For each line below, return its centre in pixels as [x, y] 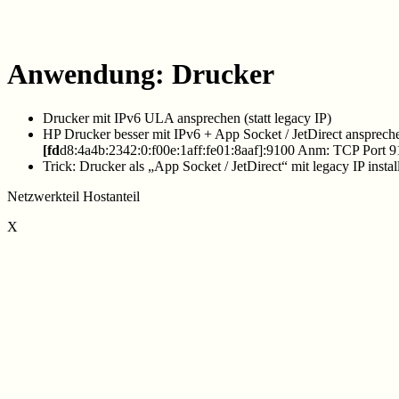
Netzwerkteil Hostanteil [73, 196]
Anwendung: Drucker [141, 74]
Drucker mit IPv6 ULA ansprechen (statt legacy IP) [187, 118]
